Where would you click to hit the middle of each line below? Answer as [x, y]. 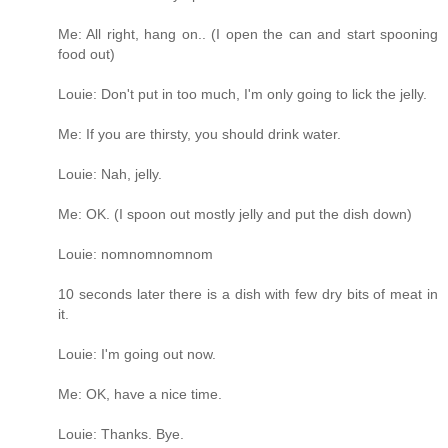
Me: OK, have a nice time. [140, 393]
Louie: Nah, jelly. [110, 173]
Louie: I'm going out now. [137, 353]
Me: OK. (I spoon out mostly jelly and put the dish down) [235, 213]
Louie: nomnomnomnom [135, 253]
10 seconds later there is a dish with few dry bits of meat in [248, 293]
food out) [86, 53]
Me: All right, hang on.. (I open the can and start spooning [248, 33]
